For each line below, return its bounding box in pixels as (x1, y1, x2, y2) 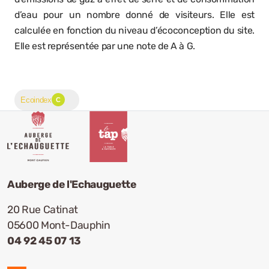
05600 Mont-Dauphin (7, 219, 110, 232)
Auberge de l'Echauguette (7, 178, 136, 191)
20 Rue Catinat (7, 204, 79, 216)
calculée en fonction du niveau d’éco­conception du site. (14, 24, 255, 36)
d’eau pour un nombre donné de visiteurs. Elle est (14, 8, 255, 20)
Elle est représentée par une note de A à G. (14, 40, 195, 52)
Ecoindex (20, 95, 52, 104)
